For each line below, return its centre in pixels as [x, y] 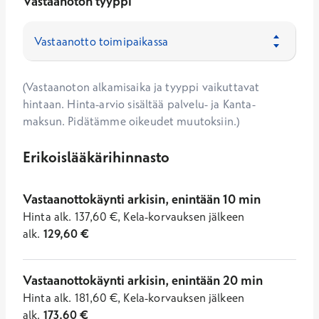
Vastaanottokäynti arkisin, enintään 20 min [143, 280]
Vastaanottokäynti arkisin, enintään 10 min [142, 199]
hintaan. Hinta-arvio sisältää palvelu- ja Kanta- [139, 104]
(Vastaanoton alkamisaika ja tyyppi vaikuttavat [141, 87]
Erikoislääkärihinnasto [96, 157]
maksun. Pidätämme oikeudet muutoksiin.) [131, 121]
